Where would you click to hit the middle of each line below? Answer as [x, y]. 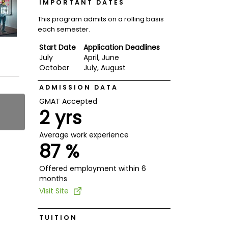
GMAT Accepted [68, 101]
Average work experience [84, 135]
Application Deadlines [121, 47]
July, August [104, 67]
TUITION [58, 217]
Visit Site [54, 191]
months [53, 178]
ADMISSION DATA [78, 87]
